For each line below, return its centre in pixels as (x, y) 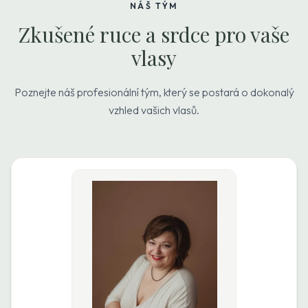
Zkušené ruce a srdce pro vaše (154, 34)
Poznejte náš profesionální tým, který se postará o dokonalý (154, 92)
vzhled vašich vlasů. (154, 110)
